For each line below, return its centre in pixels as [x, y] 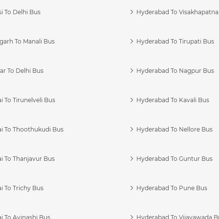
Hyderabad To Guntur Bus [175, 158]
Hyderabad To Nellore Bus [175, 129]
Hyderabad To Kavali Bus [173, 100]
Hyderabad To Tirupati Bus [175, 41]
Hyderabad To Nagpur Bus [175, 70]
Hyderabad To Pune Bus [172, 188]
